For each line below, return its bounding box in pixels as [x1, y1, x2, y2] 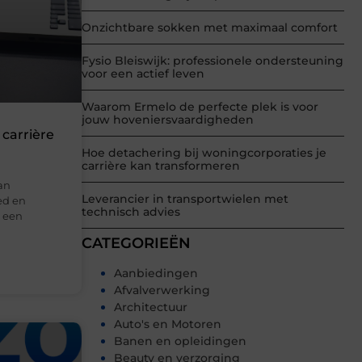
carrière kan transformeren [82, 158, 240, 174]
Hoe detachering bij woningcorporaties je [82, 145, 326, 161]
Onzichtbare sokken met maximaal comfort [82, 20, 338, 36]
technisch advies [82, 204, 180, 220]
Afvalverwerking [114, 283, 210, 298]
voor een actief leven [82, 66, 204, 82]
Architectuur [114, 300, 187, 315]
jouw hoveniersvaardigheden [82, 112, 254, 128]
